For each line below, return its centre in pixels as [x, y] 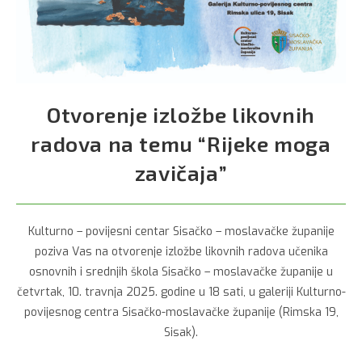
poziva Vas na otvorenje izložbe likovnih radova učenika [181, 252]
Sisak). [181, 333]
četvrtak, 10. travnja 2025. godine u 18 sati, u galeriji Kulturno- [181, 293]
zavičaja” [181, 173]
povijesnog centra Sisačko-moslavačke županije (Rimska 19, [181, 313]
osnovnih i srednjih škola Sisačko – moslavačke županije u [181, 272]
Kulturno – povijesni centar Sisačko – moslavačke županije [181, 232]
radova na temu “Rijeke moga [181, 144]
